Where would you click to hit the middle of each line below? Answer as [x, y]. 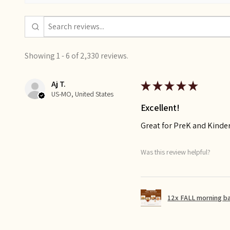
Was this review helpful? [176, 152]
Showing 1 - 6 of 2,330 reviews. [76, 56]
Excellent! [160, 108]
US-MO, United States [82, 94]
